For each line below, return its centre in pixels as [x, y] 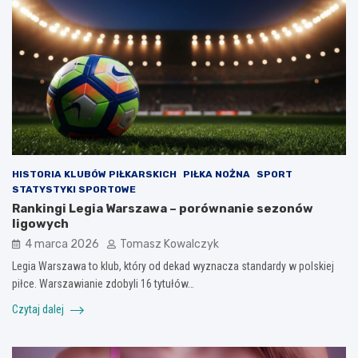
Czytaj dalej [39, 310]
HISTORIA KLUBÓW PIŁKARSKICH [94, 175]
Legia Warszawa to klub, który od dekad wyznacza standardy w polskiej [173, 267]
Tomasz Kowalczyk [169, 245]
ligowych [40, 224]
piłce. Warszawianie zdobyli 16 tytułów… [103, 284]
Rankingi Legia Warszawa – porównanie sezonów [163, 209]
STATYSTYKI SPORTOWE [74, 190]
